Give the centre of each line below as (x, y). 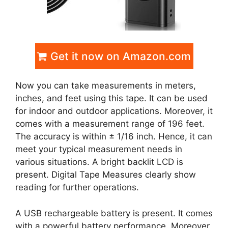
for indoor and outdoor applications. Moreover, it (114, 111)
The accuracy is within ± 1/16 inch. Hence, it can (114, 137)
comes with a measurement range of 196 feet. (110, 124)
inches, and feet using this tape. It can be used (111, 98)
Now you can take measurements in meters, (106, 86)
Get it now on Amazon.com (119, 56)
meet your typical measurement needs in (99, 149)
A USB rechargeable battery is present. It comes (114, 213)
